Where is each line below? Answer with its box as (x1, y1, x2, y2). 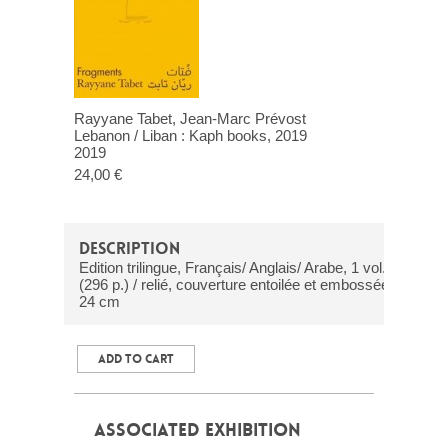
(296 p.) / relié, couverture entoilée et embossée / (79, 276, 397, 293)
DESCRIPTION (79, 238, 180, 259)
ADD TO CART (98, 351, 174, 367)
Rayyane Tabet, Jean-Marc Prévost (74, 110, 306, 127)
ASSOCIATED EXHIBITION (94, 418, 301, 442)
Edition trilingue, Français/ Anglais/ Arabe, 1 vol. (79, 259, 386, 276)
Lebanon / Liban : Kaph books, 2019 (74, 127, 307, 144)
